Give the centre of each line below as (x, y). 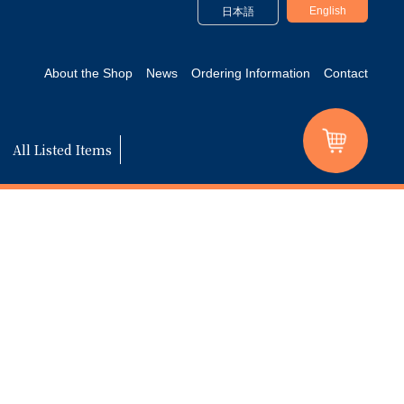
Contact (346, 73)
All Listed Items (62, 150)
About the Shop (88, 73)
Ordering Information (251, 73)
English (327, 11)
